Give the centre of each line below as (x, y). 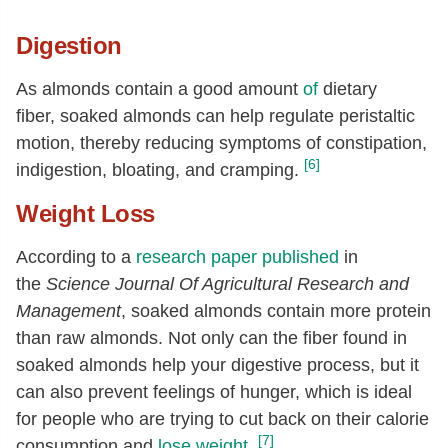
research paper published (237, 256)
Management (68, 310)
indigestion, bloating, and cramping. (157, 169)
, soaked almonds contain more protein (276, 310)
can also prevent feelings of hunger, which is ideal (214, 391)
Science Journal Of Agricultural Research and (227, 283)
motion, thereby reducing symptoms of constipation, (221, 142)
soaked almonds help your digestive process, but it (217, 364)
